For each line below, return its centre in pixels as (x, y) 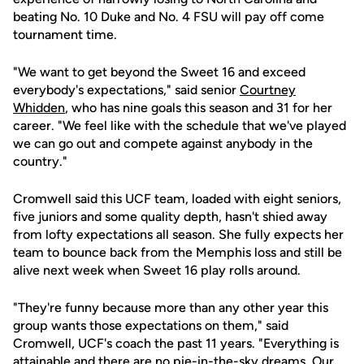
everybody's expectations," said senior (126, 90)
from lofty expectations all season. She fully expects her (178, 234)
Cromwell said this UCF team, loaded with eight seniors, (177, 199)
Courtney (268, 90)
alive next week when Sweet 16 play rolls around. (157, 270)
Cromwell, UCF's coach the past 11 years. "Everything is (176, 343)
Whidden (39, 108)
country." (40, 161)
